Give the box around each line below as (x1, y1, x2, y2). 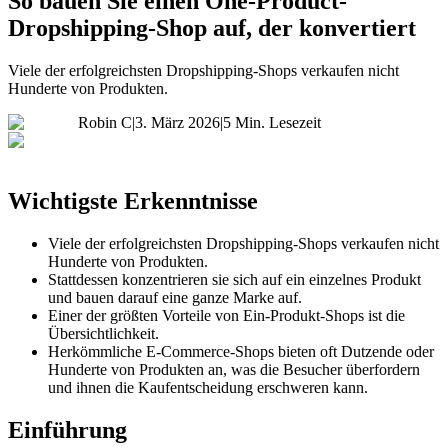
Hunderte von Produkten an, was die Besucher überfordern (48, 360, 420, 378)
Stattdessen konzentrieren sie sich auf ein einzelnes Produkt (48, 270, 421, 288)
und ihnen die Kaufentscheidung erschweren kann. (48, 378, 368, 396)
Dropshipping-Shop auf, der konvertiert (8, 14, 416, 41)
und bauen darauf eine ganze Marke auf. (48, 288, 302, 306)
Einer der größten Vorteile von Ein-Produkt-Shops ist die (48, 306, 405, 324)
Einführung (8, 416, 127, 443)
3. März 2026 (135, 113, 220, 131)
